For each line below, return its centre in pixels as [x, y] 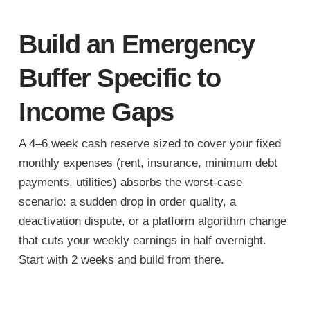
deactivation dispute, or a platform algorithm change [152, 221]
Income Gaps [96, 112]
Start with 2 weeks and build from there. [121, 259]
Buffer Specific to [119, 78]
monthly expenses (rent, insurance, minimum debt [148, 163]
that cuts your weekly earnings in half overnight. [142, 240]
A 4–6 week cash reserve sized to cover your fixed [149, 143]
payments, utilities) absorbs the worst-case [130, 182]
